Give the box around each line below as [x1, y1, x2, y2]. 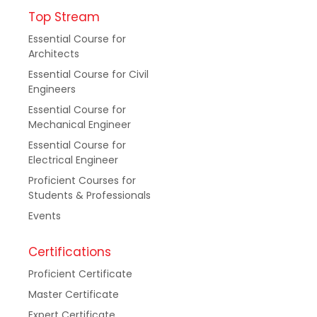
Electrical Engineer [28, 153, 118, 168]
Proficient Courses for [28, 173, 136, 188]
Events [28, 209, 61, 224]
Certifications [28, 243, 111, 261]
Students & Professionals [28, 188, 151, 203]
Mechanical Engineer [28, 117, 131, 132]
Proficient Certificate [28, 267, 132, 282]
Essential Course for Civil [28, 67, 149, 82]
